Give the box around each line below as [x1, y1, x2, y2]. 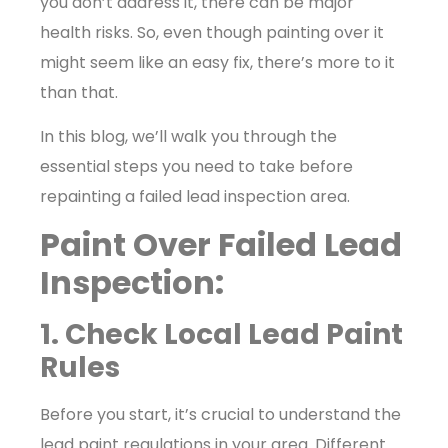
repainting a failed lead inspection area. [40, 185, 350, 209]
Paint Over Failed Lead [40, 222, 402, 268]
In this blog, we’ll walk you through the [40, 125, 337, 149]
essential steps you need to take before [40, 155, 353, 179]
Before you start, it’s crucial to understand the [40, 403, 401, 427]
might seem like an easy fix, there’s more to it [40, 50, 395, 74]
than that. [40, 80, 122, 104]
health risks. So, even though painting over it [40, 20, 384, 44]
